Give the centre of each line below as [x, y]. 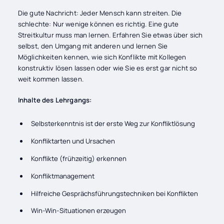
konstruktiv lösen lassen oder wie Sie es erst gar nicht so [107, 68]
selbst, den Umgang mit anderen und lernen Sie [93, 46]
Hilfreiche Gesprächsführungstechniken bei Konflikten [115, 193]
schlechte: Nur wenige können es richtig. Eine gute [98, 24]
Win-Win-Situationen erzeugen [79, 211]
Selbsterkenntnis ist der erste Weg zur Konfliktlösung [113, 124]
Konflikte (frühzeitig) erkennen [79, 159]
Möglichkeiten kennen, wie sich [67, 57]
